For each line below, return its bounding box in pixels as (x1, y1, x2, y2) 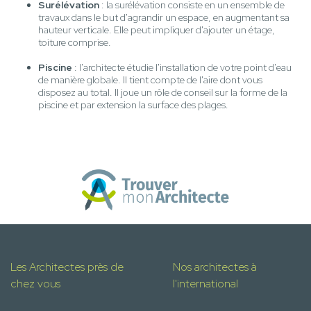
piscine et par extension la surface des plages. (38, 99, 228, 112)
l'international (173, 276, 238, 292)
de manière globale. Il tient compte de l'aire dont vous (38, 74, 262, 87)
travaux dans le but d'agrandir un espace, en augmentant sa (38, 11, 289, 24)
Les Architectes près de (10, 260, 124, 275)
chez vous (10, 276, 60, 292)
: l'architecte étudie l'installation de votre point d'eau (72, 61, 292, 74)
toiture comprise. (38, 36, 111, 49)
